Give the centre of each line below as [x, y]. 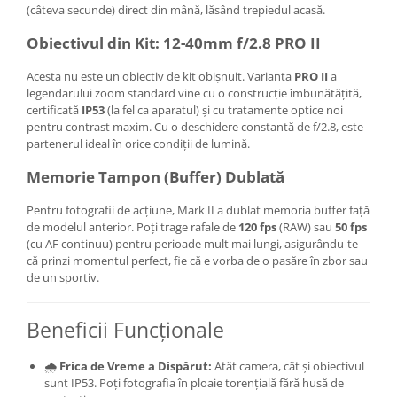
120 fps [257, 226]
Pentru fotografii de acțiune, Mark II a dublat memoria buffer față [198, 210]
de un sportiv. [63, 277]
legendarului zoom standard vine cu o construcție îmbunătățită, [194, 93]
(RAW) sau [306, 226]
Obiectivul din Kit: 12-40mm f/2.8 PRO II [174, 43]
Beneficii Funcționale [125, 329]
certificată [54, 109]
